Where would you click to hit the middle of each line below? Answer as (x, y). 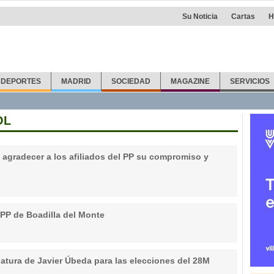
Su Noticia (200, 17)
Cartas (243, 17)
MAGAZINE (190, 81)
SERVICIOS (250, 81)
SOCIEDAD (131, 81)
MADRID (76, 81)
